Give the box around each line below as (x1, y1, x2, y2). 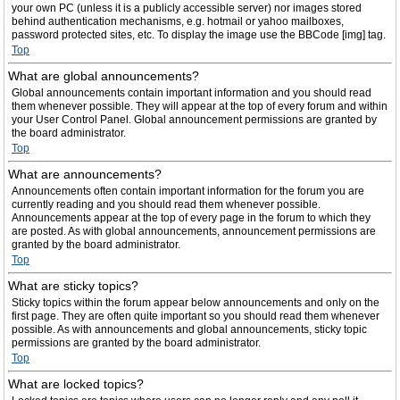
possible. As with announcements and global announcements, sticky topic (12, 323, 367, 336)
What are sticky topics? (8, 279, 138, 293)
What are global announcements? (8, 69, 199, 83)
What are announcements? (8, 167, 162, 181)
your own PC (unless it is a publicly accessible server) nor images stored (12, 2, 362, 14)
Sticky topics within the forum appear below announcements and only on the (12, 296, 379, 309)
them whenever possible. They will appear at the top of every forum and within (12, 100, 387, 112)
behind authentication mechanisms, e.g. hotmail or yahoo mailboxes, (12, 15, 344, 28)
